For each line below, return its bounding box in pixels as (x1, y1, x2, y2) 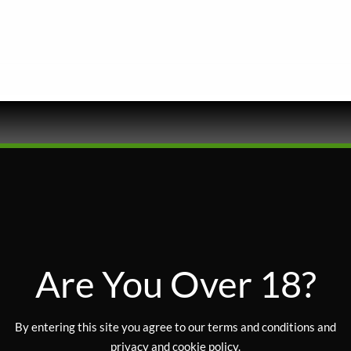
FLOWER (35, 260, 74, 273)
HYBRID (35, 291, 71, 303)
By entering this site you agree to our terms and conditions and (15, 319, 336, 334)
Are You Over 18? (34, 260, 317, 306)
